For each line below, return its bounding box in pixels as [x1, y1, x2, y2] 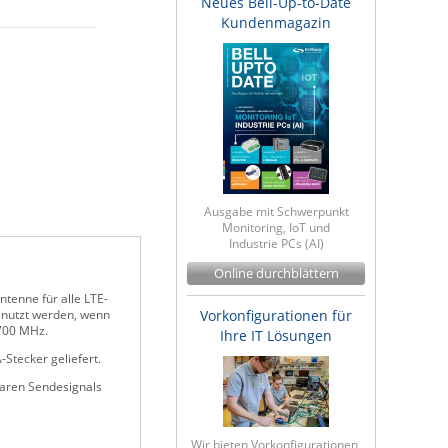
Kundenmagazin [221, 12, 331, 32]
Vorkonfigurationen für [200, 305, 352, 325]
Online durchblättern [213, 264, 339, 282]
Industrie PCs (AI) [228, 234, 324, 252]
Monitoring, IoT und [222, 218, 330, 236]
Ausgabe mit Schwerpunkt [203, 202, 349, 220]
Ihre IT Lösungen [220, 325, 332, 345]
